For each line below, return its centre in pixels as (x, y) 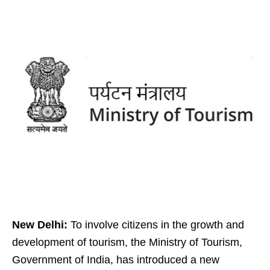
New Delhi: (40, 225)
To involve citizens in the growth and (156, 225)
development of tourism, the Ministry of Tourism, (127, 242)
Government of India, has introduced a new (116, 260)
